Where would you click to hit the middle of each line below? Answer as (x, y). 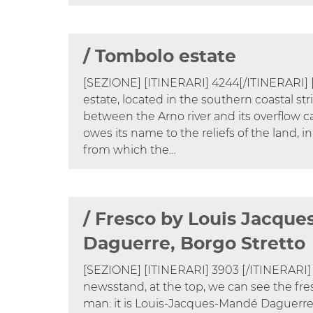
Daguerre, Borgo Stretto (195, 245)
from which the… (130, 150)
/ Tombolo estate (160, 57)
